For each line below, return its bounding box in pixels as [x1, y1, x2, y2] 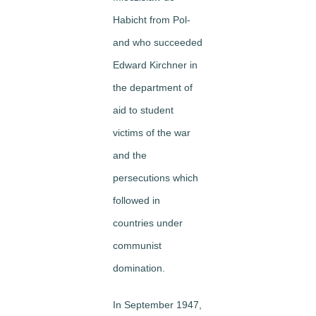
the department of [113, 81, 193, 93]
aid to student [113, 104, 174, 116]
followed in [113, 194, 160, 206]
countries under [113, 217, 183, 229]
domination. [113, 262, 165, 274]
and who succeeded [113, 36, 202, 48]
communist [113, 239, 162, 251]
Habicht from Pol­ [113, 13, 190, 25]
